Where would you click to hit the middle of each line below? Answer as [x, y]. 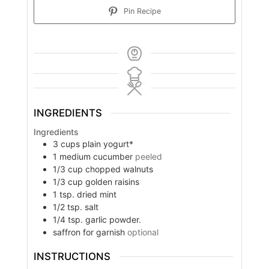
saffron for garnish [89, 232]
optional [143, 232]
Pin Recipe [141, 11]
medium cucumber [96, 156]
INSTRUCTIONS [72, 256]
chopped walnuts [119, 169]
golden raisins [112, 181]
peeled [148, 156]
